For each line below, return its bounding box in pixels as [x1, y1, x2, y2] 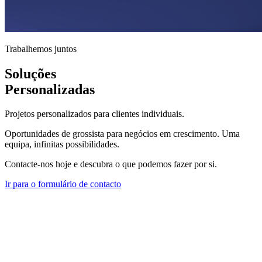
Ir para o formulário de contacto [5, 179, 121, 189]
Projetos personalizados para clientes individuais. [5, 109, 184, 119]
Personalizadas [5, 81, 95, 97]
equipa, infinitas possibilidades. [5, 139, 119, 150]
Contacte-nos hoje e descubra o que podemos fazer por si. [5, 159, 217, 170]
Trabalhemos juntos [5, 43, 77, 54]
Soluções [5, 65, 56, 81]
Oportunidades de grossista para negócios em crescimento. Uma [5, 129, 240, 139]
